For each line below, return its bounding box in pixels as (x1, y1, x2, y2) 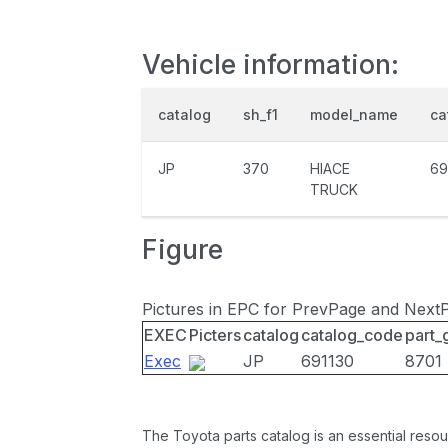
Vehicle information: (142, 48, 399, 80)
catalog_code (301, 325, 403, 345)
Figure (142, 233, 223, 265)
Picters (189, 325, 241, 345)
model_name (310, 106, 398, 123)
